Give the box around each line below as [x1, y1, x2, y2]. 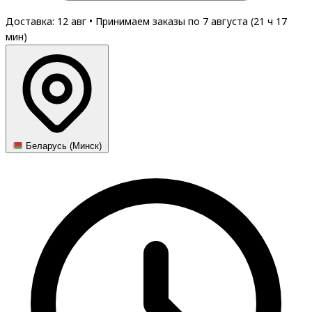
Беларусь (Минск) [23, 141, 102, 152]
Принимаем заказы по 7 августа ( [95, 15, 253, 28]
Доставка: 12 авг [6, 15, 89, 28]
